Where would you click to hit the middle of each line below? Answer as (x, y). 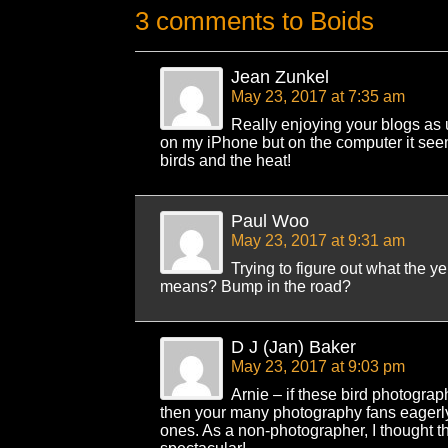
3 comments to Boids (254, 20)
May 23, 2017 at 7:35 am (318, 96)
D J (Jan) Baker (293, 346)
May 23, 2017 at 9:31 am (318, 240)
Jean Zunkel (280, 76)
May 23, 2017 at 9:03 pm (318, 366)
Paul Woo (270, 220)
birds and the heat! (225, 160)
